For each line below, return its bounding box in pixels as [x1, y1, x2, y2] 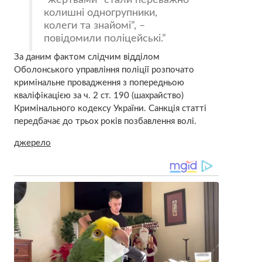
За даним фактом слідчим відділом [13, 53, 160, 62]
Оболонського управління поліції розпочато [13, 65, 194, 75]
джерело [13, 139, 51, 148]
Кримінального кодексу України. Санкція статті [13, 104, 206, 113]
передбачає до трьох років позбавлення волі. [13, 117, 196, 126]
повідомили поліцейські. [44, 33, 163, 44]
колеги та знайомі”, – [44, 20, 146, 31]
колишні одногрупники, [44, 8, 158, 18]
